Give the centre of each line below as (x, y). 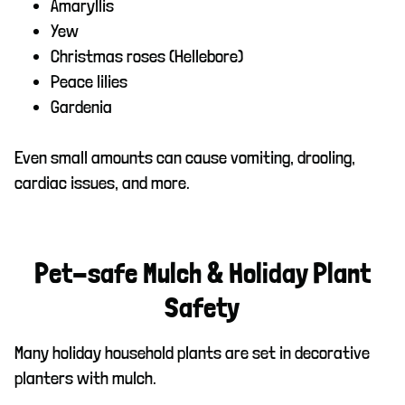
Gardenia (81, 106)
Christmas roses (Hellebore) (147, 56)
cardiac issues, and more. (102, 182)
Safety (202, 308)
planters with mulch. (85, 377)
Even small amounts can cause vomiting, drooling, (185, 157)
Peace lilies (89, 81)
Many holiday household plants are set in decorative (192, 352)
